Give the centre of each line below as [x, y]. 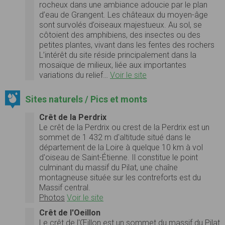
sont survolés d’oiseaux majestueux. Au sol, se [121, 25]
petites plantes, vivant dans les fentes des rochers [127, 45]
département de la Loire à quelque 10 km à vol [121, 147]
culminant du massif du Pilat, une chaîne [108, 167]
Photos [52, 197]
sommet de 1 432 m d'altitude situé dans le [115, 137]
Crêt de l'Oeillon [70, 212]
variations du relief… [75, 75]
